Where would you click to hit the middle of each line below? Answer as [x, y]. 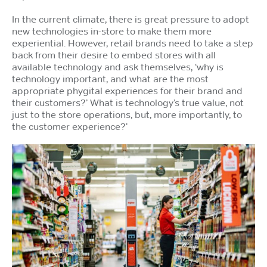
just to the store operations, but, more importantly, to [127, 114]
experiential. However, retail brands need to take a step [133, 43]
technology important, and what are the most [110, 78]
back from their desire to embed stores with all [114, 55]
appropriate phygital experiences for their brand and [127, 90]
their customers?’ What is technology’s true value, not [128, 102]
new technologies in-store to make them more [112, 31]
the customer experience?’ [70, 126]
